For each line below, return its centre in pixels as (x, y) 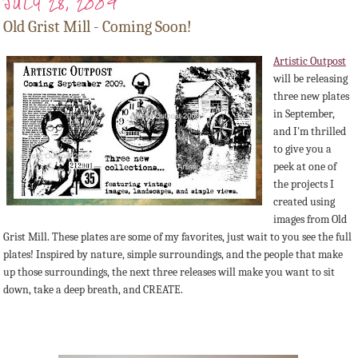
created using (304, 202)
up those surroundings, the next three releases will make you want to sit (169, 272)
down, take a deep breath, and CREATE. (93, 290)
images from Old (310, 220)
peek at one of (305, 167)
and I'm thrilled (310, 132)
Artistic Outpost (310, 62)
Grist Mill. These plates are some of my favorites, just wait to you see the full (177, 237)
